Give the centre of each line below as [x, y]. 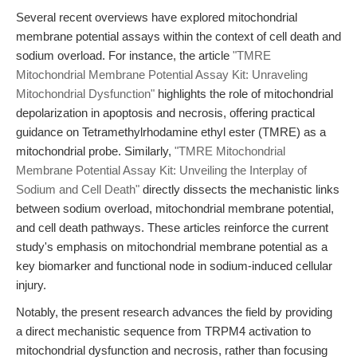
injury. [31, 285]
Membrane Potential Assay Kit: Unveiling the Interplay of [161, 170]
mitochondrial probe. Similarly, [95, 151]
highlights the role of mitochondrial [244, 94]
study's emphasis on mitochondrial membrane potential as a [172, 247]
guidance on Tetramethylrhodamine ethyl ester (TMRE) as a [171, 132]
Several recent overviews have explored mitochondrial [157, 17]
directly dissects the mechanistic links [239, 189]
